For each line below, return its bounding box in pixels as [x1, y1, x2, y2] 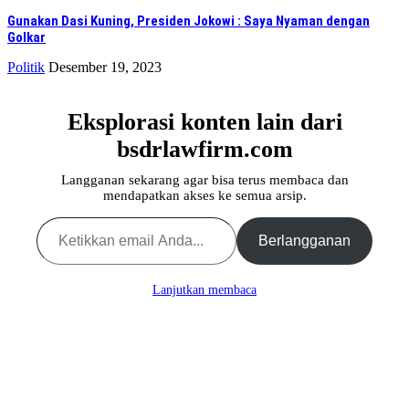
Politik [7, 59, 45, 76]
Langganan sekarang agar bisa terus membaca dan [60, 173, 349, 188]
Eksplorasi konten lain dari [67, 109, 342, 136]
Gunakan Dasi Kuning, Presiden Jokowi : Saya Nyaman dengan [7, 13, 370, 30]
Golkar [7, 29, 46, 47]
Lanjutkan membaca [152, 283, 257, 298]
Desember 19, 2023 [48, 59, 162, 76]
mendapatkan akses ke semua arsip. [102, 188, 307, 204]
